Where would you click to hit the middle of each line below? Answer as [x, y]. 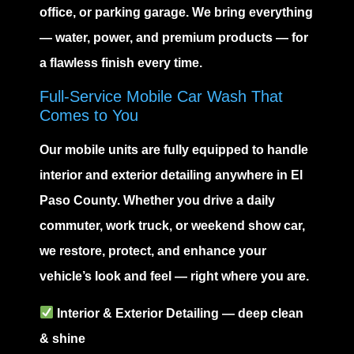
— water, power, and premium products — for [174, 37]
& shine [62, 338]
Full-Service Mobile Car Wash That [161, 97]
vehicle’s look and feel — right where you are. [174, 277]
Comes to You [89, 116]
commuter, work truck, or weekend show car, [172, 226]
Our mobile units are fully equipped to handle [174, 150]
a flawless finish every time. [121, 62]
